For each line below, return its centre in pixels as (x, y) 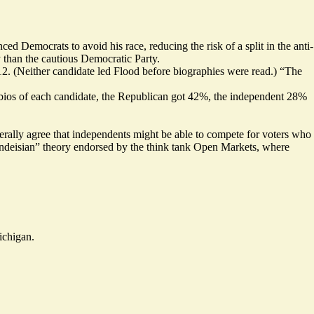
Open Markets (225, 146)
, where (273, 146)
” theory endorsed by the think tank (114, 146)
